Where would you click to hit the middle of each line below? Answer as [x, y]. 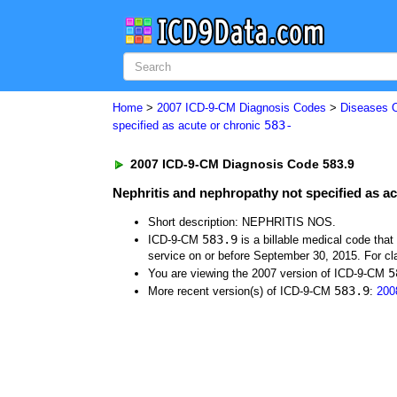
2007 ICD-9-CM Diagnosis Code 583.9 [241, 164]
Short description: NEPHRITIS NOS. [242, 222]
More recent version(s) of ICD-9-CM [241, 291]
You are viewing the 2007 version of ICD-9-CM [268, 273]
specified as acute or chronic [188, 125]
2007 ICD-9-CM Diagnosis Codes [241, 108]
